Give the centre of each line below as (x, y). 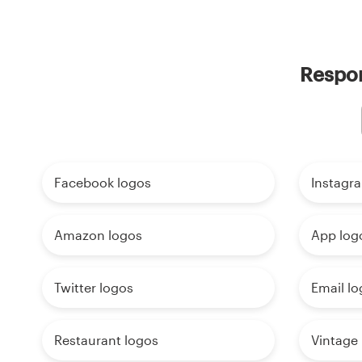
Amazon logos (98, 234)
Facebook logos (103, 182)
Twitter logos (94, 287)
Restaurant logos (106, 339)
